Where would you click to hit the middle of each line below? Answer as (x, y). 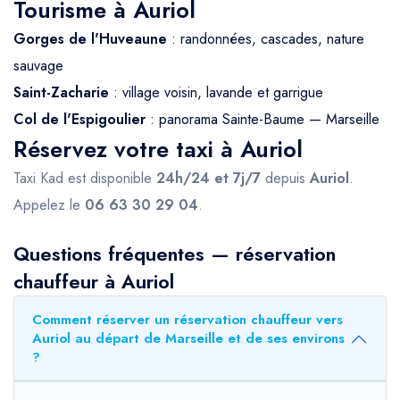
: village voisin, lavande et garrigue (216, 93)
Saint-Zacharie (61, 93)
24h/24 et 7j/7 (208, 179)
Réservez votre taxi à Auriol (158, 150)
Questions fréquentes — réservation (175, 254)
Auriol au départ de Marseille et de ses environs (188, 339)
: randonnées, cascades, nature (266, 39)
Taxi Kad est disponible (85, 179)
